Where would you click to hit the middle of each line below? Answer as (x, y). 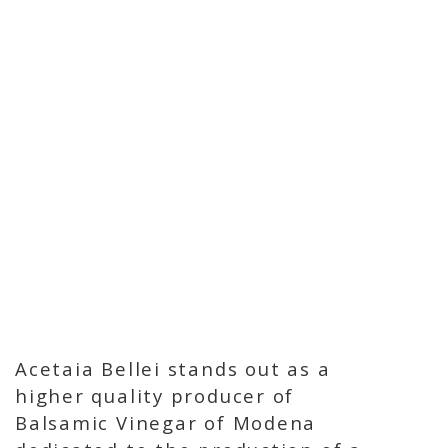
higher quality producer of (155, 395)
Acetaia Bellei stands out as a (173, 368)
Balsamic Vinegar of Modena (166, 422)
